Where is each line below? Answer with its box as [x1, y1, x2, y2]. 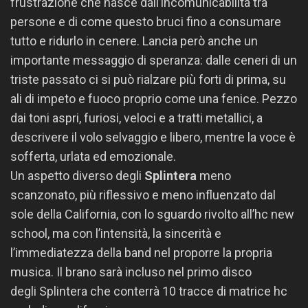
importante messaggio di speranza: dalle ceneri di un [10, 53, 297, 67]
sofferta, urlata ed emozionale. [10, 149, 176, 164]
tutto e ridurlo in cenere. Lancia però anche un [10, 34, 258, 48]
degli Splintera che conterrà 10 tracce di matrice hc [10, 284, 287, 298]
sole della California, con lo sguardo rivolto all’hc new [10, 207, 294, 221]
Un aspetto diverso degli [10, 168, 144, 183]
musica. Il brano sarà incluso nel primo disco [10, 265, 252, 279]
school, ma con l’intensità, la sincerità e [10, 226, 221, 241]
